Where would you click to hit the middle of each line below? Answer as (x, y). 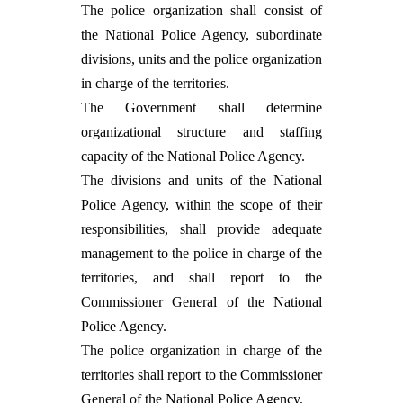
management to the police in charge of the (201, 253)
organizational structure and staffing (201, 132)
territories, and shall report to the (201, 278)
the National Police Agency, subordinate (201, 35)
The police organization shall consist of (201, 10)
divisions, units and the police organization (201, 59)
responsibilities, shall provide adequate (201, 229)
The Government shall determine (201, 107)
